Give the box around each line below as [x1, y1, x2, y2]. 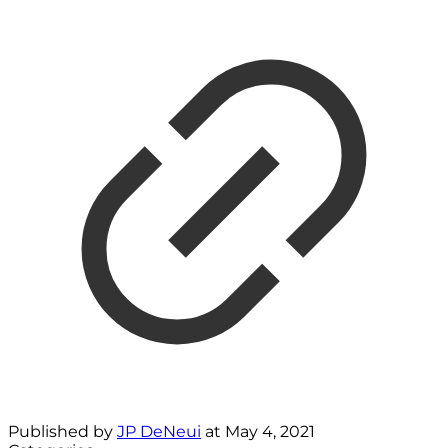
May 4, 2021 [225, 421, 315, 441]
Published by [8, 421, 117, 441]
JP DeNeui [117, 421, 201, 441]
